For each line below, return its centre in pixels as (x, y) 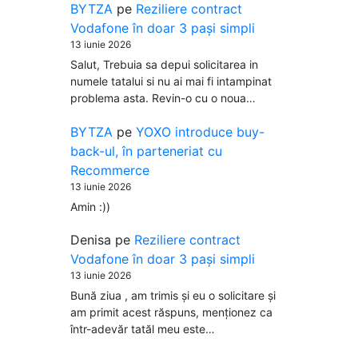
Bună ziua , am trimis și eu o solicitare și (173, 296)
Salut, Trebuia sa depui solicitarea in (164, 65)
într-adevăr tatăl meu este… (143, 329)
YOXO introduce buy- (200, 131)
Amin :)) (90, 206)
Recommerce (110, 170)
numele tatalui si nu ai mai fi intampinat (171, 82)
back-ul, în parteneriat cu (146, 151)
